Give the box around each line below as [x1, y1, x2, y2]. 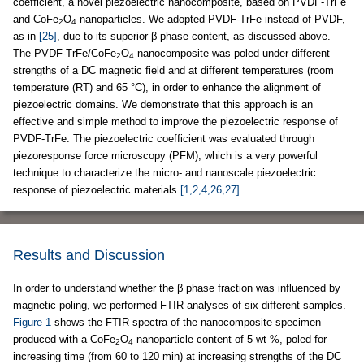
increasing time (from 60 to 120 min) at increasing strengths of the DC [13, 350, 341, 362]
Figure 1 [13, 316, 51, 328]
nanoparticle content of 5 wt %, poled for [133, 333, 327, 345]
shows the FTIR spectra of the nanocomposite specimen [51, 316, 321, 328]
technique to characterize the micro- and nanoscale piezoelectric [13, 167, 316, 179]
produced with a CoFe [13, 333, 115, 345]
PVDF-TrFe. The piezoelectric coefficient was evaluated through [13, 132, 314, 145]
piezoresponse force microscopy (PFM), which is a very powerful [13, 149, 318, 162]
